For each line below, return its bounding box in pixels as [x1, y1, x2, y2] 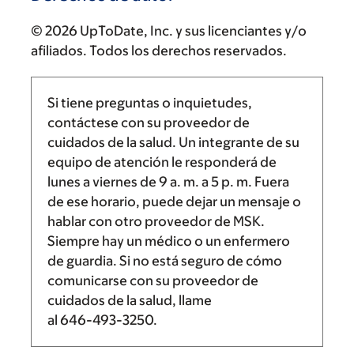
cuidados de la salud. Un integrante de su [47, 134, 299, 150]
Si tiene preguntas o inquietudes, [47, 95, 252, 111]
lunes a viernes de [47, 174, 159, 190]
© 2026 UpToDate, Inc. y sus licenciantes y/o [31, 23, 307, 39]
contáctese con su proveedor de [47, 115, 250, 130]
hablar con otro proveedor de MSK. [47, 213, 265, 229]
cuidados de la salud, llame [47, 292, 212, 308]
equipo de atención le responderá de [47, 154, 277, 170]
